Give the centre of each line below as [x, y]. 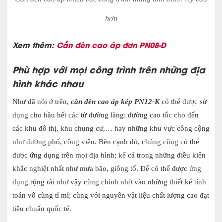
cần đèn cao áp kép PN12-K [115, 101]
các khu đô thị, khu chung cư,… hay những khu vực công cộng [111, 128]
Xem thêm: [34, 44]
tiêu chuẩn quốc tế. [42, 208]
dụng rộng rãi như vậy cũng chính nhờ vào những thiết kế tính [109, 182]
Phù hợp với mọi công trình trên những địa [109, 69]
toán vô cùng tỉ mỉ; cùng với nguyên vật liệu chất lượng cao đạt [111, 195]
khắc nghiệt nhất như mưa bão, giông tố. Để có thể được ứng [107, 168]
